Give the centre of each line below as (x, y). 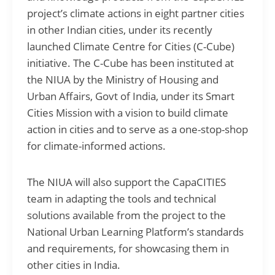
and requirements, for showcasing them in (128, 248)
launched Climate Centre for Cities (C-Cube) (131, 46)
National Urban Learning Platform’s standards (135, 231)
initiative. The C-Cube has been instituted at (130, 63)
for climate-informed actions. (96, 145)
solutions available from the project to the (126, 215)
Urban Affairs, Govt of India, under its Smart (131, 96)
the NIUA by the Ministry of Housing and (123, 79)
